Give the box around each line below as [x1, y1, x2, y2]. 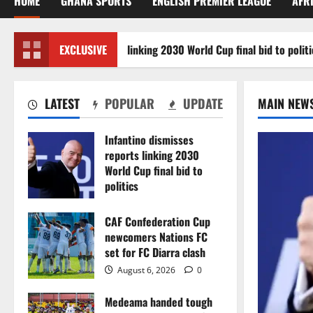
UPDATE [179, 94, 223, 113]
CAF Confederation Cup [105, 213, 210, 231]
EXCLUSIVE [59, 41, 107, 59]
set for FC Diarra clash [105, 244, 205, 261]
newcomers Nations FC [105, 228, 208, 246]
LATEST [41, 94, 80, 113]
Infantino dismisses [105, 131, 194, 149]
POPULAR [101, 94, 155, 113]
